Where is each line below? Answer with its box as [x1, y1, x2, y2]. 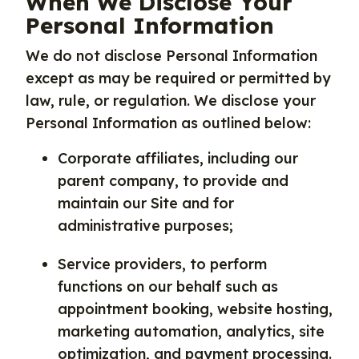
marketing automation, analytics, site [58, 322, 325, 341]
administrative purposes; [58, 216, 233, 235]
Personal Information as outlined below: [26, 114, 311, 132]
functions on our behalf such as [58, 277, 278, 296]
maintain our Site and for [58, 194, 234, 212]
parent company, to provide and [58, 171, 288, 190]
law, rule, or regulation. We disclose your [26, 91, 316, 110]
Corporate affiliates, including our [58, 149, 298, 167]
